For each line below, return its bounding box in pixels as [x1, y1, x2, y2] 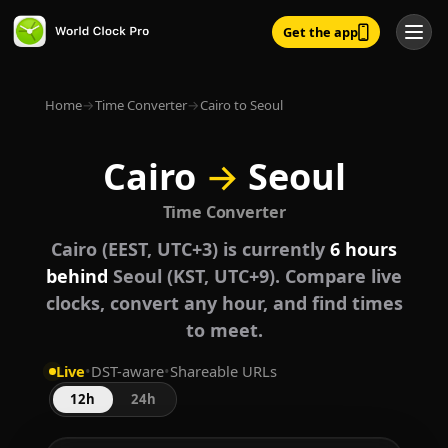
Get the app [282, 22, 358, 41]
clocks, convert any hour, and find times [45, 291, 403, 316]
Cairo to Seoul [199, 96, 283, 114]
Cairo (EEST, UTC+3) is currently [51, 237, 330, 262]
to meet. [185, 318, 263, 343]
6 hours [330, 237, 397, 262]
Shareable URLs [169, 361, 277, 382]
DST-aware [90, 361, 164, 382]
